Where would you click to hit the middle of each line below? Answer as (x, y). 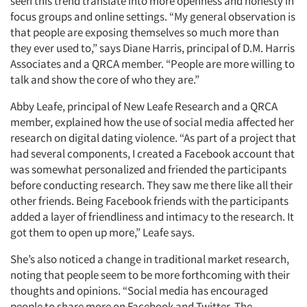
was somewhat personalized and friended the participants (148, 169)
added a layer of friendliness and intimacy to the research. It (152, 217)
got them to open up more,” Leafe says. (102, 232)
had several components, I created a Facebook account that (152, 153)
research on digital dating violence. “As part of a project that (153, 138)
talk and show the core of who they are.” (105, 79)
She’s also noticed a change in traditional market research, (150, 259)
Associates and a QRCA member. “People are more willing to (152, 64)
